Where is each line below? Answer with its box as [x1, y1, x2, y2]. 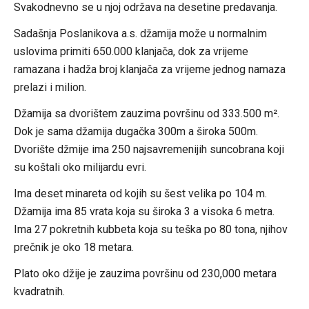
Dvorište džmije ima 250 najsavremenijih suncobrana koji [13, 142, 284, 156]
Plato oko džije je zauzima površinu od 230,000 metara [13, 266, 277, 280]
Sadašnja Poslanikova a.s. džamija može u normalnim [13, 26, 267, 40]
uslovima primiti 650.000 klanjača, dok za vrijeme [13, 44, 248, 58]
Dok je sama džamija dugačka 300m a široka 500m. [13, 124, 258, 138]
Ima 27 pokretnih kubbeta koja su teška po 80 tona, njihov [13, 222, 288, 236]
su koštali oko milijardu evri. [13, 160, 146, 174]
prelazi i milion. [13, 80, 86, 94]
